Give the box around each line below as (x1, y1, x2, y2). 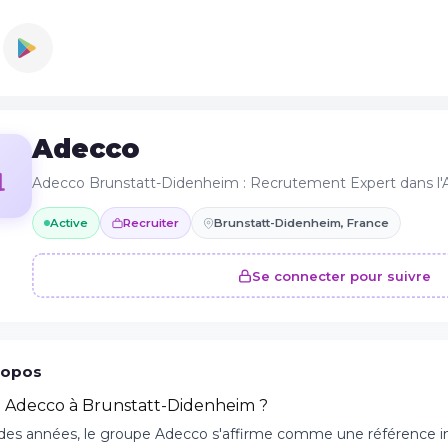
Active (50, 216, 88, 230)
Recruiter (123, 216, 179, 230)
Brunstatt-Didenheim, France (214, 216, 389, 230)
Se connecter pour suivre (251, 267, 431, 284)
